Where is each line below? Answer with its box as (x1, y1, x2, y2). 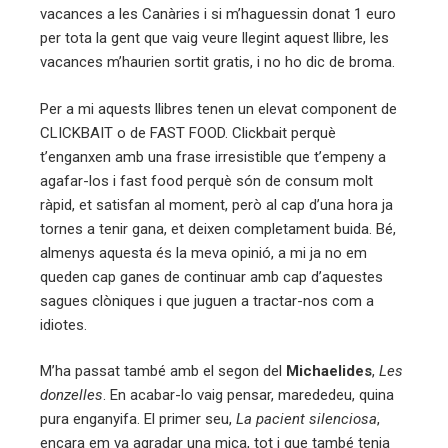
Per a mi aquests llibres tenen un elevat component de (40, 99, 397, 118)
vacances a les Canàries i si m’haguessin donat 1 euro (40, 5, 396, 24)
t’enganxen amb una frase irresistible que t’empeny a (40, 147, 386, 166)
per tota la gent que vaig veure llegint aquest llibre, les (40, 29, 389, 48)
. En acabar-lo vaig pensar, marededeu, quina (103, 386, 394, 405)
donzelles (40, 386, 103, 405)
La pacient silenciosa (236, 410, 377, 429)
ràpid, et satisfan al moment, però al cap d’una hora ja (40, 195, 393, 214)
